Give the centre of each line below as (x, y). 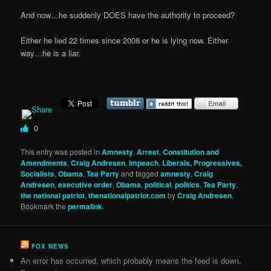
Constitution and (191, 152)
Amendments (44, 163)
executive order (86, 185)
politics (188, 185)
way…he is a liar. (51, 53)
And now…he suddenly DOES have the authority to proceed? (128, 15)
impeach (144, 163)
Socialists (38, 174)
